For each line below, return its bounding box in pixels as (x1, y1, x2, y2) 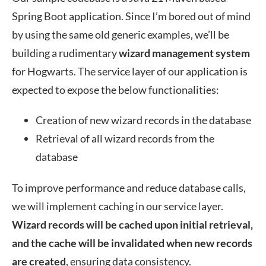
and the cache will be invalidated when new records (12, 236, 252, 249)
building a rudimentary (12, 46, 119, 59)
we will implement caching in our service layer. (12, 199, 223, 213)
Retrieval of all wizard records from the (36, 132, 214, 145)
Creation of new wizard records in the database (36, 113, 251, 126)
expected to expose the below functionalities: (12, 83, 219, 96)
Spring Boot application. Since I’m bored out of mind (12, 9, 251, 23)
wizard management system (119, 46, 250, 59)
